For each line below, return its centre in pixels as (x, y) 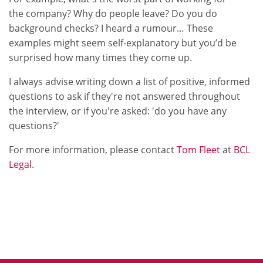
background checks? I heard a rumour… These (111, 28)
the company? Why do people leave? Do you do (113, 14)
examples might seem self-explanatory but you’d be (123, 43)
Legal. (21, 164)
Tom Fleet (198, 150)
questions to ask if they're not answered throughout (124, 96)
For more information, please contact (93, 150)
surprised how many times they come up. (100, 58)
